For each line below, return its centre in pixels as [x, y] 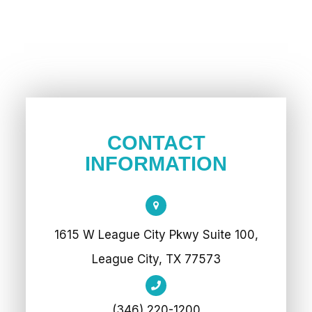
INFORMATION [156, 164]
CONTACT [156, 143]
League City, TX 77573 [156, 259]
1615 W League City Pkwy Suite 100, [156, 235]
